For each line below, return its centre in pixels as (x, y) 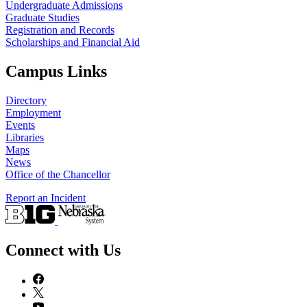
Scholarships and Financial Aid (73, 42)
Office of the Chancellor (58, 174)
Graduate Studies (42, 18)
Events (20, 125)
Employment (33, 112)
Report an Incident (46, 197)
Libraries (25, 137)
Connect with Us (63, 250)
